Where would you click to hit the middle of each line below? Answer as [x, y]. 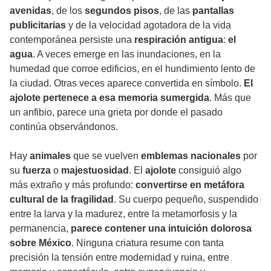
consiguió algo [209, 171]
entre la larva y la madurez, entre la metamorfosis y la [123, 214]
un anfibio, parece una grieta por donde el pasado [116, 113]
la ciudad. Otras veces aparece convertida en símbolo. [127, 83]
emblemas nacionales [191, 156]
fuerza [37, 171]
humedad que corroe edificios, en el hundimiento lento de [132, 69]
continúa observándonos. [64, 127]
